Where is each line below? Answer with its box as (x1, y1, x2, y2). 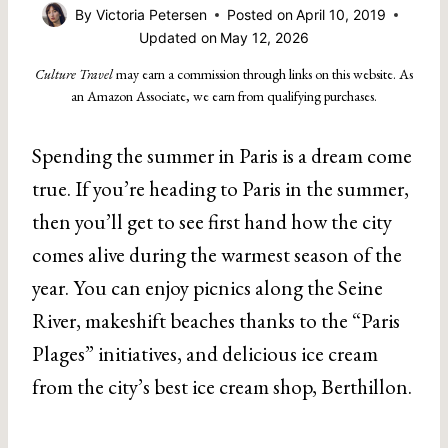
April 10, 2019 (295, 5, 386, 23)
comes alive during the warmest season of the (32, 241, 402, 268)
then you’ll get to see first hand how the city (32, 208, 392, 235)
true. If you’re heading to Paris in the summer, (32, 175, 409, 202)
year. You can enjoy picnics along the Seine (32, 274, 383, 301)
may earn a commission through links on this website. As (113, 65, 413, 83)
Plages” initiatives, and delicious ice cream (32, 340, 378, 367)
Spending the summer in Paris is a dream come (32, 142, 412, 169)
